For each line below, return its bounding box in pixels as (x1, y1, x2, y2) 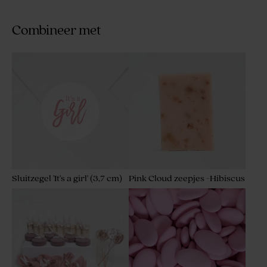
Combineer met (12, 23, 101, 38)
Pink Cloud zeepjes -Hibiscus (129, 173, 245, 184)
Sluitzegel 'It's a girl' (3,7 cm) (12, 173, 122, 184)
